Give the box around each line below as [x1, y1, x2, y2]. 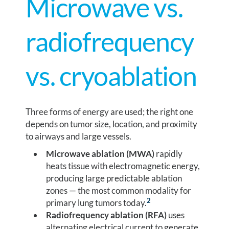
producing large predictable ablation [46, 173, 182, 184]
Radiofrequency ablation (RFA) [46, 210, 167, 221]
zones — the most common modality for [46, 185, 192, 196]
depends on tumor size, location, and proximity [26, 119, 198, 130]
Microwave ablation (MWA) [46, 148, 155, 159]
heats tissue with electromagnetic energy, [46, 161, 200, 172]
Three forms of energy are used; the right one [26, 106, 194, 118]
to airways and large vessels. [26, 131, 132, 142]
